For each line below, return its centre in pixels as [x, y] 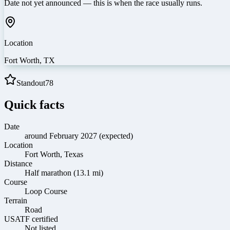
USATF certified [31, 219]
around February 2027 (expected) [79, 136]
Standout [31, 83]
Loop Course [46, 191]
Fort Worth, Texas [54, 154]
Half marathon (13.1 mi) [64, 172]
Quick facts [34, 104]
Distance [18, 163]
